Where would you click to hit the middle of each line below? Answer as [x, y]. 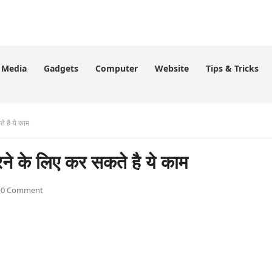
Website [172, 68]
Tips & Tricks [232, 68]
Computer [117, 68]
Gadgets [61, 68]
